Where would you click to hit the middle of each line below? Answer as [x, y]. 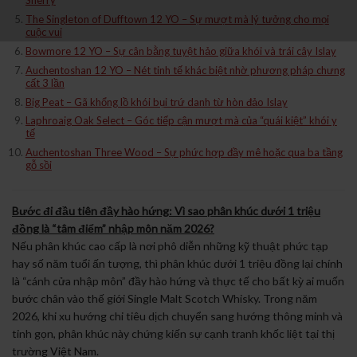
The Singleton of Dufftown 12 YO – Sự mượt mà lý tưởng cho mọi [177, 20]
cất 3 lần [45, 82]
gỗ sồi [38, 165]
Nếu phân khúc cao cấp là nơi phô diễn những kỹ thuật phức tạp [170, 245]
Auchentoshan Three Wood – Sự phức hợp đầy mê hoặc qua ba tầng [184, 153]
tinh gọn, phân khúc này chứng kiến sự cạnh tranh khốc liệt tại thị [173, 333]
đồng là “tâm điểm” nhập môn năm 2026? [113, 228]
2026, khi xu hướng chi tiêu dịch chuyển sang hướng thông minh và [177, 316]
